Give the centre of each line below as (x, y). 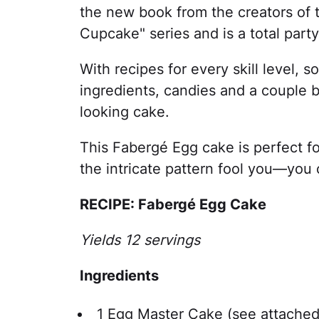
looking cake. (125, 112)
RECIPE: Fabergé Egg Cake (173, 204)
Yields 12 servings (140, 240)
